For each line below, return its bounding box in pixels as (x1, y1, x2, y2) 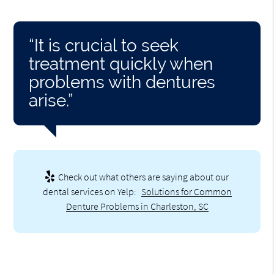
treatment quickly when (29, 53, 213, 74)
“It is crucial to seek (29, 35, 179, 56)
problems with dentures (29, 72, 216, 92)
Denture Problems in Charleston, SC (65, 199, 209, 212)
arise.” (29, 90, 74, 111)
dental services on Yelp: (42, 185, 138, 198)
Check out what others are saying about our (56, 170, 229, 183)
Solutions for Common (141, 185, 232, 198)
